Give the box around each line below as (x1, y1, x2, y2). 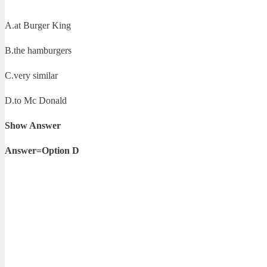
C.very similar (5, 70, 58, 80)
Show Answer (5, 120, 61, 131)
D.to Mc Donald (5, 95, 67, 105)
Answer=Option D (5, 145, 79, 156)
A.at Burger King (5, 20, 71, 30)
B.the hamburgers (5, 45, 72, 55)
